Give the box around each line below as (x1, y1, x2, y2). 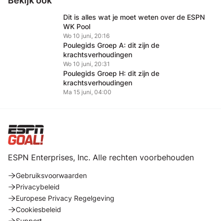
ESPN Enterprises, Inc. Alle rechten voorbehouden (8, 152, 194, 162)
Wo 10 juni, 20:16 (63, 32, 110, 39)
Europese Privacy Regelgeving (16, 194, 114, 202)
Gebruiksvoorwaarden (16, 171, 87, 180)
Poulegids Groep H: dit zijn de (63, 69, 159, 77)
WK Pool (63, 22, 90, 31)
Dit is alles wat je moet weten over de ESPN (63, 13, 205, 21)
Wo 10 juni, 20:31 (63, 60, 110, 68)
